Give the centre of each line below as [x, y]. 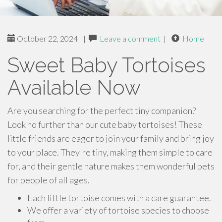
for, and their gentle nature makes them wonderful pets [111, 166]
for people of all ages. [49, 180]
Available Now [74, 87]
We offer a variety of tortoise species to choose [118, 210]
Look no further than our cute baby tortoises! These [105, 124]
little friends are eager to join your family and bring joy [111, 138]
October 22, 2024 [47, 38]
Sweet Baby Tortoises [107, 65]
